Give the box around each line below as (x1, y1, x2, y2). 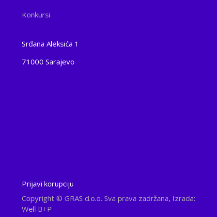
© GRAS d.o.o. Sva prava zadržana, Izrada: (56, 193, 195, 203)
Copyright (21, 193, 56, 203)
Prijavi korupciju (21, 179, 74, 189)
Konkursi (21, 10, 50, 20)
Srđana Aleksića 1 (21, 39, 79, 49)
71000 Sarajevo (21, 57, 75, 67)
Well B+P (21, 204, 52, 214)
